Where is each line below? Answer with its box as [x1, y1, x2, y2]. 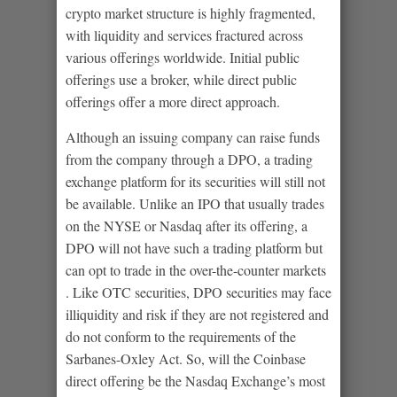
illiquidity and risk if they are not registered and [66, 304, 329, 323]
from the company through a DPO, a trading [66, 149, 313, 168]
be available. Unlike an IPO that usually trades [66, 193, 324, 213]
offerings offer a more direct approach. [66, 91, 280, 111]
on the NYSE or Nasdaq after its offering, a [66, 215, 307, 235]
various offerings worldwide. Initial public [66, 47, 300, 66]
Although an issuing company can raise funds [66, 127, 320, 146]
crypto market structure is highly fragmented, [66, 3, 315, 22]
